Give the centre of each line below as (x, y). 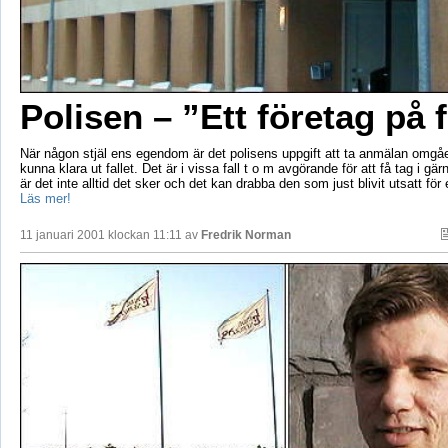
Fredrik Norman (245, 234)
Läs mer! (45, 198)
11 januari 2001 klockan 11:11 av (110, 234)
